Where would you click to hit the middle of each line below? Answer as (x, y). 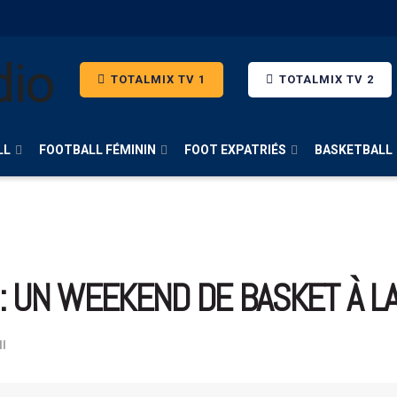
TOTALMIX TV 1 (157, 79)
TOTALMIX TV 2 (325, 79)
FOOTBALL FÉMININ (97, 150)
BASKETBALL (354, 150)
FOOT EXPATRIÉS (235, 150)
